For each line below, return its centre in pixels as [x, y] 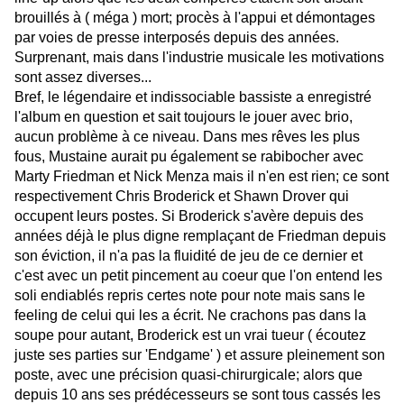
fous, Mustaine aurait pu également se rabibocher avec [189, 157]
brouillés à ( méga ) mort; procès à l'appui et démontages [195, 18]
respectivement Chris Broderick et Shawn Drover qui [182, 197]
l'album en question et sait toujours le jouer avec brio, [184, 117]
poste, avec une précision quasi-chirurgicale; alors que [188, 375]
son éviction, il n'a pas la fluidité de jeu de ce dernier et [188, 256]
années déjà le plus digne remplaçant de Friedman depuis [200, 236]
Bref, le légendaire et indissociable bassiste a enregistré [193, 97]
